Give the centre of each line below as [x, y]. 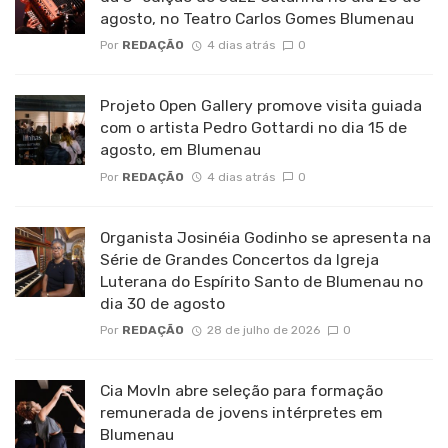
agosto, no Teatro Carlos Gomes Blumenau [257, 18]
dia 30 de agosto [162, 303]
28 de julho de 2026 [263, 329]
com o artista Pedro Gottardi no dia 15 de [253, 128]
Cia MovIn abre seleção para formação [241, 390]
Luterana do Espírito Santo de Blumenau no [261, 281]
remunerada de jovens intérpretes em [241, 412]
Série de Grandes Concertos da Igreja [239, 259]
